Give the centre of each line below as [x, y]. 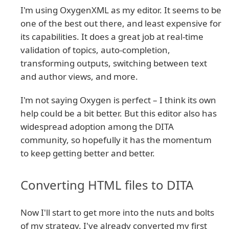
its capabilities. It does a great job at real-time [112, 37]
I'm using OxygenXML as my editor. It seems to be [121, 10]
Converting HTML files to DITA [107, 185]
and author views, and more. [79, 77]
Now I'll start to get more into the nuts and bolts [117, 213]
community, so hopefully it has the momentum [116, 140]
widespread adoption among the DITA [97, 127]
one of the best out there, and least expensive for [121, 24]
